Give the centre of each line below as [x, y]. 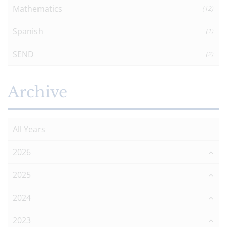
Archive [37, 92]
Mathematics [37, 8]
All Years [29, 129]
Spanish [28, 31]
